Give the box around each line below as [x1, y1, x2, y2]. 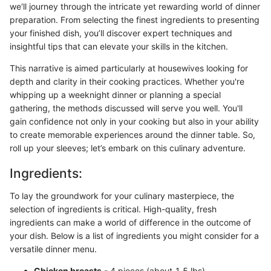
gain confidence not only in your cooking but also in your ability [10, 116, 259, 126]
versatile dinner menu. [10, 244, 97, 254]
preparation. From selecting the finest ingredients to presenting [10, 14, 260, 25]
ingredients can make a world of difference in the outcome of [10, 217, 251, 227]
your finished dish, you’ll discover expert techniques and [10, 27, 232, 38]
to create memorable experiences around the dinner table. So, [10, 129, 255, 140]
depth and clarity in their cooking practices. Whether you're [10, 76, 244, 87]
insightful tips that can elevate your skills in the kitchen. [10, 41, 228, 51]
